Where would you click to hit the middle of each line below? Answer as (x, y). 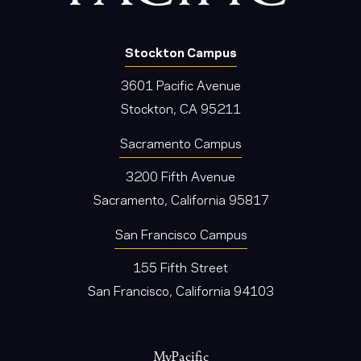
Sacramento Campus (180, 142)
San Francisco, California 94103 (180, 290)
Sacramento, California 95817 (180, 198)
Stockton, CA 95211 (180, 107)
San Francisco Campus (180, 233)
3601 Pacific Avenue (180, 84)
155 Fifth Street (180, 267)
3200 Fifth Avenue (180, 175)
